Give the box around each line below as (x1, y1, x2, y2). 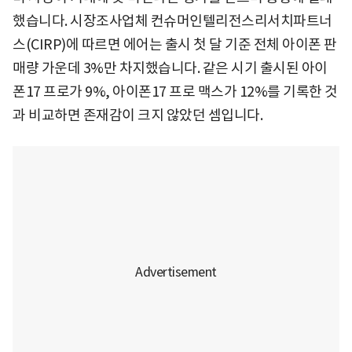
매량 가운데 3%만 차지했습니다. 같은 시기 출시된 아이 (13, 59, 328, 78)
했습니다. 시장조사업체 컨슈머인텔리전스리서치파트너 (13, 12, 332, 31)
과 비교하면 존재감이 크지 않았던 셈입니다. (13, 106, 262, 125)
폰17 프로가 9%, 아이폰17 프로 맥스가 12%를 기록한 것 (13, 82, 338, 101)
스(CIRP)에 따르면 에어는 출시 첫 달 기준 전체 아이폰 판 (13, 35, 337, 54)
